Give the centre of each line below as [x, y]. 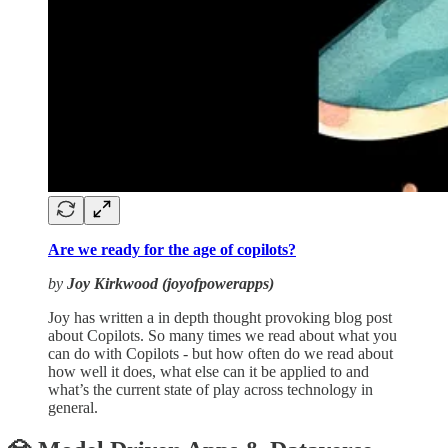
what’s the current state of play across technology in [210, 389]
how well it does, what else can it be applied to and [208, 371]
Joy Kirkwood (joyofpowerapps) [170, 283]
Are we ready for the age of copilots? [172, 249]
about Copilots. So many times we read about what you [222, 335]
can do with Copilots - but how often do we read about [220, 353]
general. [73, 407]
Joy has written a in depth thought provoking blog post [220, 317]
